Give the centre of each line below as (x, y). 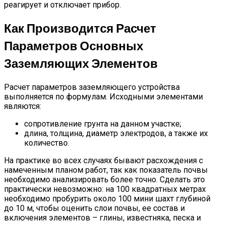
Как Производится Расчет (80, 28)
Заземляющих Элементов (81, 63)
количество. (47, 143)
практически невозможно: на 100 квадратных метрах (105, 189)
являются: (23, 106)
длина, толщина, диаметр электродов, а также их (116, 133)
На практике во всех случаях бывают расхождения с (103, 160)
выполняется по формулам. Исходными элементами (103, 96)
